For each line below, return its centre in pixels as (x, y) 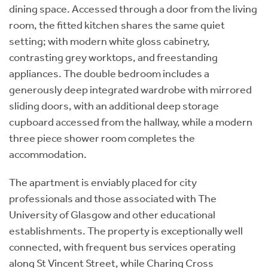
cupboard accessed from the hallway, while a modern (131, 122)
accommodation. (48, 154)
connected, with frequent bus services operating (122, 247)
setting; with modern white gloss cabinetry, (109, 41)
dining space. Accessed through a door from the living (133, 9)
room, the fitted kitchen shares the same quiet (117, 25)
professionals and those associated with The (113, 198)
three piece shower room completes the (102, 138)
